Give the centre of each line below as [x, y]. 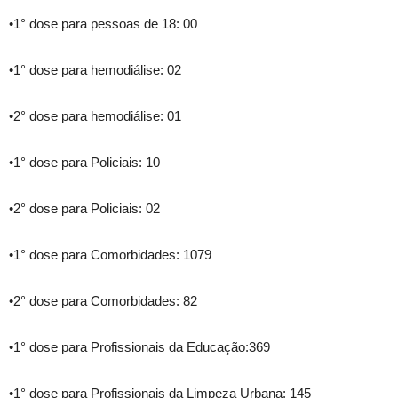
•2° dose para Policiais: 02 [84, 209]
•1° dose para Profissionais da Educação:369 [139, 347]
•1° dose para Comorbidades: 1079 [110, 255]
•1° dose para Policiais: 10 [84, 163]
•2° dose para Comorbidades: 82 [103, 301]
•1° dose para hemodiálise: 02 [95, 70]
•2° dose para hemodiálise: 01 [95, 116]
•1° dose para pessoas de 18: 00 [103, 24]
